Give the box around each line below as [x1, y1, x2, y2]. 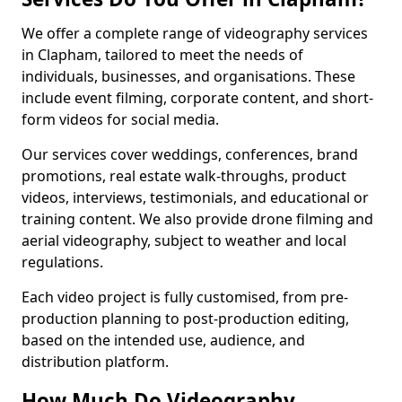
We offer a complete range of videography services [22, 23, 368, 43]
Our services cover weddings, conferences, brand [22, 144, 358, 164]
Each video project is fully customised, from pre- [22, 287, 348, 307]
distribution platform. [22, 352, 169, 371]
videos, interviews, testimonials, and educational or [22, 188, 369, 207]
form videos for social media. [22, 109, 219, 129]
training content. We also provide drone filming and [22, 209, 373, 229]
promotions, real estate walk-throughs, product [22, 166, 346, 186]
